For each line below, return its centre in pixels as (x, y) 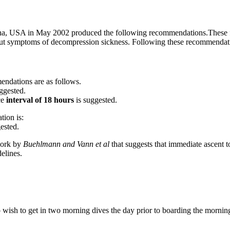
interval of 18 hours (40, 100)
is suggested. (95, 100)
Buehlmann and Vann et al (66, 144)
